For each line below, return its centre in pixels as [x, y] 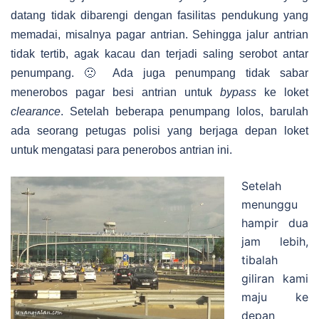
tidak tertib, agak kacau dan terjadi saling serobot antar [159, 54]
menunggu [270, 205]
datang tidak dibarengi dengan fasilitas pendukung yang [159, 16]
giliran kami [275, 279]
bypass [238, 93]
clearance [36, 112]
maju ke [275, 297]
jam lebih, [275, 242]
